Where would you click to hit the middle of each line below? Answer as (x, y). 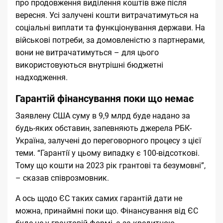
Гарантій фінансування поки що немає (105, 98)
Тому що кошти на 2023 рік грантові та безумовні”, (111, 165)
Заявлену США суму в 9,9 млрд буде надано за (103, 115)
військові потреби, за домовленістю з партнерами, (110, 40)
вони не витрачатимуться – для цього (87, 52)
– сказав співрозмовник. (62, 178)
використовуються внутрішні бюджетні (89, 65)
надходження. (42, 77)
